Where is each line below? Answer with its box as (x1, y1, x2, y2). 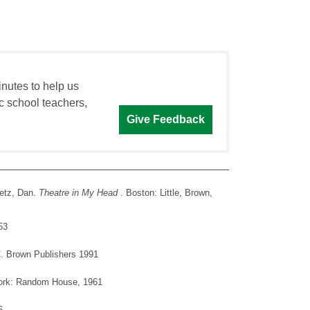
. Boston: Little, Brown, (120, 188, 212, 199)
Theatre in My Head (39, 188, 120, 199)
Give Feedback (126, 113, 205, 126)
